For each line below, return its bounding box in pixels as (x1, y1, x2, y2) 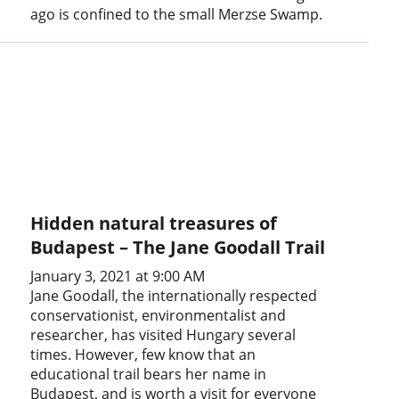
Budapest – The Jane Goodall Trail (30, 234, 326, 259)
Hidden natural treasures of (30, 210, 278, 235)
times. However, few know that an (30, 344, 256, 364)
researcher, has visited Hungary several (30, 324, 297, 345)
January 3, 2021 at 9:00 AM (30, 265, 206, 286)
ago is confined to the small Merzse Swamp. (30, 4, 323, 24)
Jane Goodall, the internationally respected (30, 285, 318, 305)
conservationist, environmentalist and (30, 305, 287, 325)
